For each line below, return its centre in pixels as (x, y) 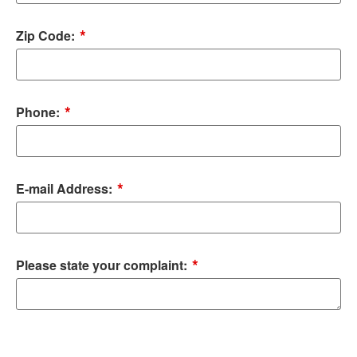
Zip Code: (47, 35)
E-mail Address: (66, 188)
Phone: (39, 112)
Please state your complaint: (103, 265)
